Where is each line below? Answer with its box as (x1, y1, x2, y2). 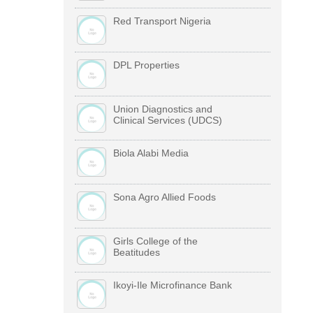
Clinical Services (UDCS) (112, 115, 222, 126)
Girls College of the (112, 235, 198, 247)
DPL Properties (112, 59, 180, 71)
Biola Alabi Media (112, 147, 189, 159)
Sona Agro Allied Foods (112, 191, 216, 203)
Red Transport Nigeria (112, 15, 211, 27)
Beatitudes (112, 247, 160, 259)
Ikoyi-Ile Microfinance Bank (112, 279, 232, 291)
